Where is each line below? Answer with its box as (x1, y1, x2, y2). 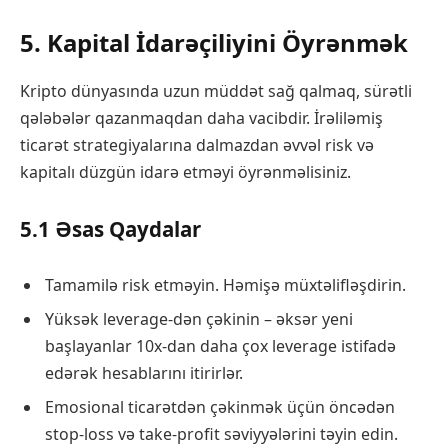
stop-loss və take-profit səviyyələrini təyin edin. (45, 423, 398, 446)
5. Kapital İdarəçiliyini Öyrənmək (20, 26, 408, 60)
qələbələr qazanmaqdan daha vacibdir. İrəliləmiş (20, 107, 383, 130)
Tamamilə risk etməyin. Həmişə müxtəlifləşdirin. (45, 274, 406, 297)
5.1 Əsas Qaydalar (20, 214, 201, 243)
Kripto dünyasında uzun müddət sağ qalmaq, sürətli (20, 80, 412, 103)
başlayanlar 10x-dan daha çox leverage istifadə (45, 335, 396, 358)
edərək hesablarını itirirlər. (45, 362, 243, 385)
